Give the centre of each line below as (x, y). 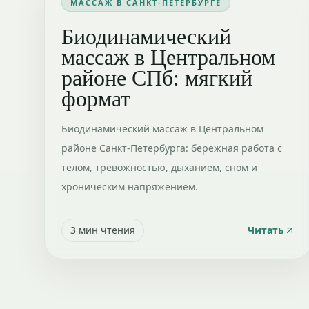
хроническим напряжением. (130, 187)
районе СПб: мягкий (157, 77)
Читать (266, 230)
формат (96, 98)
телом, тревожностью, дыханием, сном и (159, 167)
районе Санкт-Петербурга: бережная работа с (172, 148)
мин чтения (106, 230)
